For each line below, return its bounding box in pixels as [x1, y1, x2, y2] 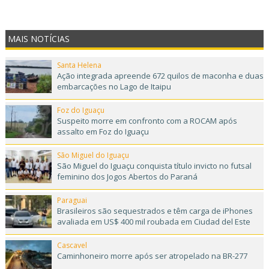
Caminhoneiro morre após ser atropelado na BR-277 [56, 250, 247, 262]
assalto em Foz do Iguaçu [56, 126, 149, 138]
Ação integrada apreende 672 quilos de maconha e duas [56, 70, 264, 82]
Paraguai [56, 195, 87, 206]
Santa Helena [56, 60, 101, 71]
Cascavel [56, 240, 87, 251]
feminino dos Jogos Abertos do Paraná [56, 171, 198, 183]
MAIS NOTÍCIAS [8, 33, 70, 45]
